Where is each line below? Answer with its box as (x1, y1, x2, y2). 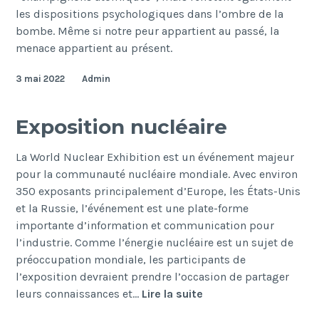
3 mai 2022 (16, 73, 66, 85)
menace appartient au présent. (16, 41, 173, 56)
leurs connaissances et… (16, 287, 142, 301)
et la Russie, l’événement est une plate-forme (16, 202, 249, 216)
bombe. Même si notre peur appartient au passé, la (16, 24, 280, 38)
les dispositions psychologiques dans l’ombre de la (16, 7, 284, 21)
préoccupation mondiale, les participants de (16, 253, 246, 267)
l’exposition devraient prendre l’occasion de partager (16, 270, 290, 284)
